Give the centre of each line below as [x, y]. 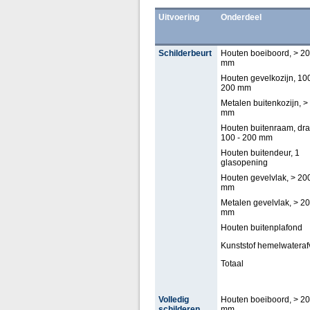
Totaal [232, 264]
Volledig [173, 300]
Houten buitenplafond [261, 228]
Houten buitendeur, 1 [260, 153]
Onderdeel [241, 17]
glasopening [244, 163]
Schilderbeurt [185, 53]
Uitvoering [179, 17]
